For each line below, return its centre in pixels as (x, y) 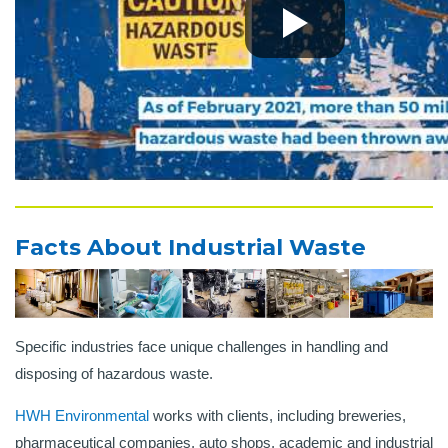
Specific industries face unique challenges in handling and (201, 347)
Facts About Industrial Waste (190, 247)
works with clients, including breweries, (277, 416)
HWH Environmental (82, 416)
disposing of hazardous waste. (116, 374)
